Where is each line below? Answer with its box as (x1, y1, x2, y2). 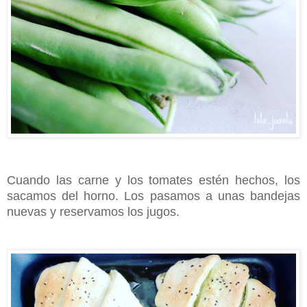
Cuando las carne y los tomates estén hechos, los (7, 173, 300, 188)
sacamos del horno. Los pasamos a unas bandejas (7, 189, 300, 204)
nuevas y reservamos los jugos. (7, 205, 186, 219)
